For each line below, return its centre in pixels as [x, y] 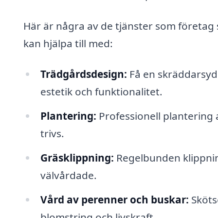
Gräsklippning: [77, 157]
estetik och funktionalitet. [101, 92]
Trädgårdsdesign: [83, 74]
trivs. [52, 134]
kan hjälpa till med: [68, 43]
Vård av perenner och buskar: [114, 199]
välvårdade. [68, 175]
